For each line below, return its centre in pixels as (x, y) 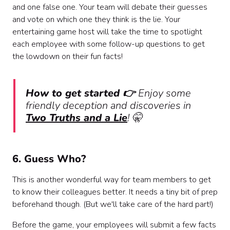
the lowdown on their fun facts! (68, 57)
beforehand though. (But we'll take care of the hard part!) (114, 205)
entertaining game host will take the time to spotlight (107, 32)
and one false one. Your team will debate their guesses (110, 7)
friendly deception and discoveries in (108, 106)
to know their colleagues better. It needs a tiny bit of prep (115, 192)
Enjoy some (165, 93)
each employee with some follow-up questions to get (109, 44)
